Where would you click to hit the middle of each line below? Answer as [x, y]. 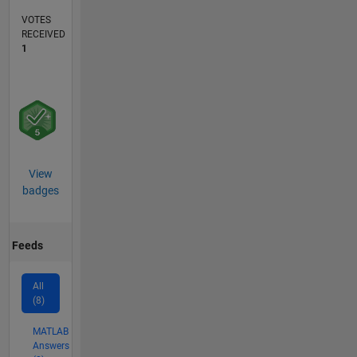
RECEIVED [43, 35]
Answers [51, 345]
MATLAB [50, 331]
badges [40, 191]
